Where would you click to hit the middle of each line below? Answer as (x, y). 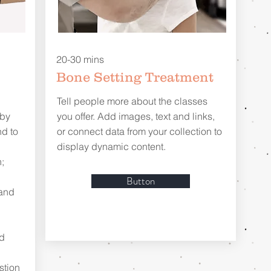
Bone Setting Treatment (135, 77)
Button (140, 181)
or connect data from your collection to (139, 132)
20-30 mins (80, 60)
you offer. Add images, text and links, (135, 116)
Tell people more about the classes (132, 101)
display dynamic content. (111, 147)
